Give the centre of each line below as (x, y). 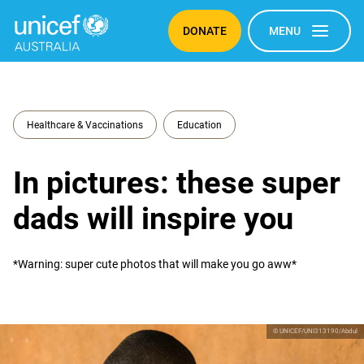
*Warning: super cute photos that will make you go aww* (155, 264)
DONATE (205, 31)
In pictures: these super (177, 183)
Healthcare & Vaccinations (85, 125)
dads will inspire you (153, 219)
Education (199, 125)
